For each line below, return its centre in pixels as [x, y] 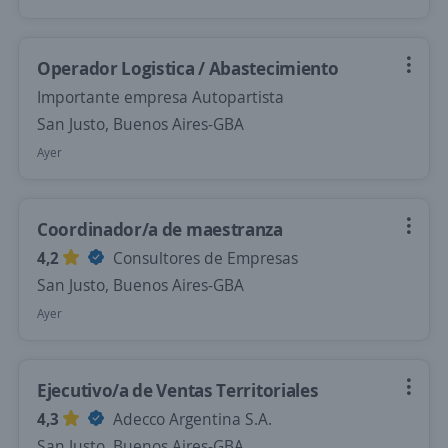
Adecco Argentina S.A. [190, 419]
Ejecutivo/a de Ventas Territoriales [178, 390]
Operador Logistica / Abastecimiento [188, 68]
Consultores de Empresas [203, 258]
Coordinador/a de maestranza [160, 229]
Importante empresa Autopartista [160, 97]
